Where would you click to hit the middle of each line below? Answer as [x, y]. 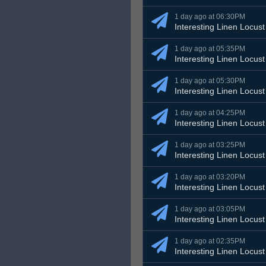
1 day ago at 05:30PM [210, 81]
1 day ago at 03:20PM [210, 177]
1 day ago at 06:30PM [210, 17]
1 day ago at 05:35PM [210, 49]
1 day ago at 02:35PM [210, 241]
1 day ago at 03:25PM [210, 145]
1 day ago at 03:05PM [210, 209]
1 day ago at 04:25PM [210, 113]
